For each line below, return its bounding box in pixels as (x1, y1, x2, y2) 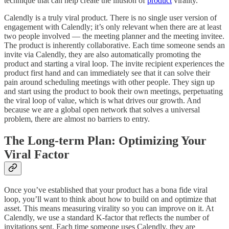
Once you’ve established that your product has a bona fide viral (4, 186, 208, 195)
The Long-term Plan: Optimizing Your (4, 134, 207, 148)
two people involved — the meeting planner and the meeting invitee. (4, 32, 224, 41)
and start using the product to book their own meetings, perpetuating (4, 87, 223, 96)
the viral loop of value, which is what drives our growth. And (4, 96, 201, 105)
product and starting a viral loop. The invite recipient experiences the (4, 59, 224, 68)
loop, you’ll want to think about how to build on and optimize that (4, 195, 216, 204)
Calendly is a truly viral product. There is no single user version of (4, 13, 217, 22)
